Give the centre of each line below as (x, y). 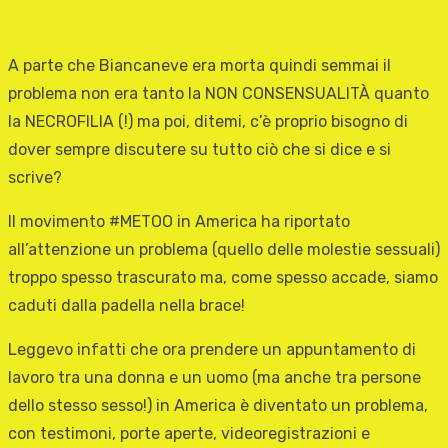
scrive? (35, 178)
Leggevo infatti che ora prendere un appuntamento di (212, 350)
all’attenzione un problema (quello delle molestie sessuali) (224, 250)
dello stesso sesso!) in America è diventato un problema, (218, 406)
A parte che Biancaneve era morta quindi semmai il (199, 66)
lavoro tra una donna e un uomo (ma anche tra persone (214, 378)
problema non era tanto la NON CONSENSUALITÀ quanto (218, 94)
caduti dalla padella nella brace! (126, 306)
